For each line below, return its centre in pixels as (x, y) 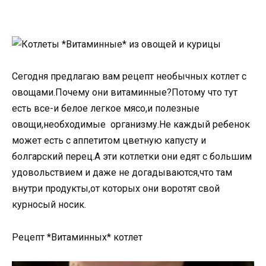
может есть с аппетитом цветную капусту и (109, 141)
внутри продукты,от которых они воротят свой (116, 189)
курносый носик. (49, 205)
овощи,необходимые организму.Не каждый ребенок (131, 125)
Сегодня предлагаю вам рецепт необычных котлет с (129, 77)
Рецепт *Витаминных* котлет (77, 237)
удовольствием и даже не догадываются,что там (122, 173)
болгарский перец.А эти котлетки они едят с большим (132, 157)
